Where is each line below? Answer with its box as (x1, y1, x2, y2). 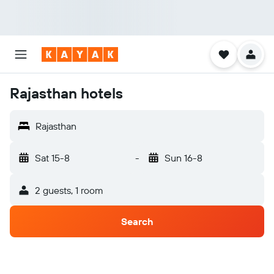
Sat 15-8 (35, 152, 70, 164)
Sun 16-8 (164, 152, 202, 164)
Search (120, 215, 154, 228)
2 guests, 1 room (35, 184, 103, 196)
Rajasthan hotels (10, 84, 123, 102)
